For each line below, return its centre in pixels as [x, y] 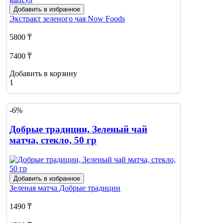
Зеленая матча [34, 188]
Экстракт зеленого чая [49, 19]
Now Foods [106, 19]
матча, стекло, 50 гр [53, 140]
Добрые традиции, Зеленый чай [78, 129]
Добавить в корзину [43, 74]
